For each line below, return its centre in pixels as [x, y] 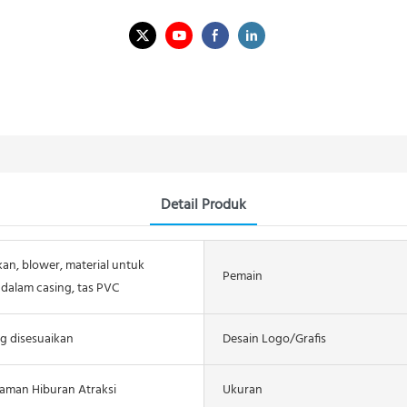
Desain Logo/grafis [274, 339]
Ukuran [243, 390]
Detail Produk [203, 205]
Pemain [243, 277]
